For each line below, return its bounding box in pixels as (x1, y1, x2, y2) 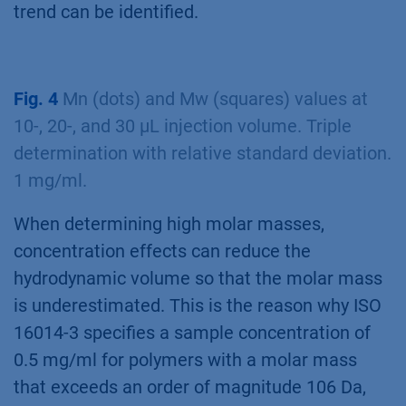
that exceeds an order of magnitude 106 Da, (14, 375, 366, 398)
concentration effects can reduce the (14, 239, 311, 262)
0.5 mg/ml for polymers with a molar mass (14, 348, 357, 371)
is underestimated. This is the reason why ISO (14, 294, 382, 316)
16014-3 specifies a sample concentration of (14, 321, 371, 343)
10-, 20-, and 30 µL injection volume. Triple (14, 114, 352, 137)
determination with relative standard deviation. (14, 141, 391, 164)
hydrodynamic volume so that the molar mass (14, 266, 382, 289)
